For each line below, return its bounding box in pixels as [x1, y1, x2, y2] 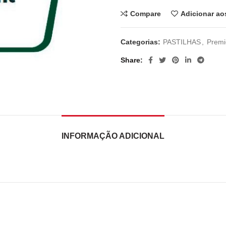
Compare [130, 10, 161, 18]
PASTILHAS [163, 38, 201, 46]
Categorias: [121, 38, 162, 46]
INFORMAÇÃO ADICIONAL [62, 131, 164, 140]
